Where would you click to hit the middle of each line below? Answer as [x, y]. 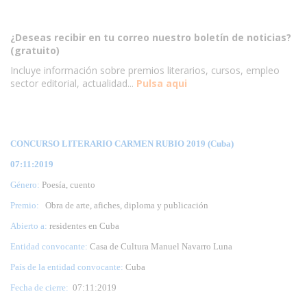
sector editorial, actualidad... [72, 83]
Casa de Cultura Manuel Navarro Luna [161, 246]
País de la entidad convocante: [68, 267]
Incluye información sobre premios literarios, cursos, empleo [145, 70]
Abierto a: [30, 225]
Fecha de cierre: [41, 287]
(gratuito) [35, 50]
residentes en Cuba [84, 225]
